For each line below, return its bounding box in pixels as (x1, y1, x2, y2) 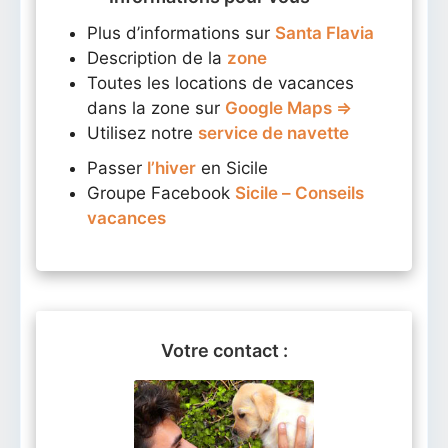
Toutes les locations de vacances (87, 72, 354, 93)
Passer (87, 157, 147, 178)
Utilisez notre (87, 122, 198, 143)
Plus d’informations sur (87, 22, 275, 43)
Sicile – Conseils (235, 182, 364, 203)
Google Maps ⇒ (225, 97, 352, 118)
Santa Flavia (275, 22, 374, 43)
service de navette (198, 122, 349, 143)
